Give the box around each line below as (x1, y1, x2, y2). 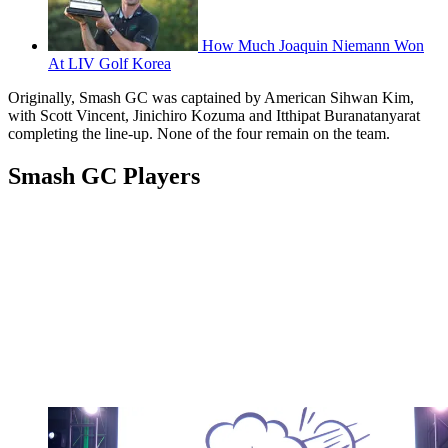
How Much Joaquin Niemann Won (202, 36, 424, 54)
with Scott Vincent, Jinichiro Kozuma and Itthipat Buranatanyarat (8, 106, 420, 124)
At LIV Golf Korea (48, 54, 171, 72)
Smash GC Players (8, 162, 200, 189)
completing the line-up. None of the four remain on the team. (8, 124, 390, 142)
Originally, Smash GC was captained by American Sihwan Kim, (8, 88, 414, 106)
